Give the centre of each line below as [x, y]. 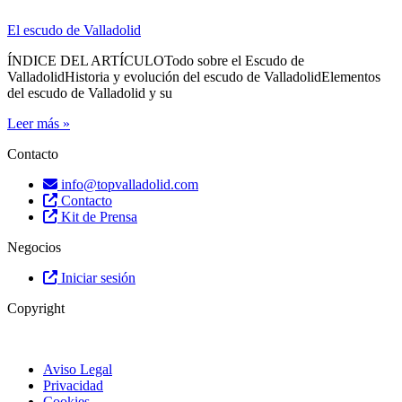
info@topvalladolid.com [130, 185]
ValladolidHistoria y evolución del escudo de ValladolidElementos [194, 77]
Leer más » [39, 124]
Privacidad [73, 386]
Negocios [34, 248]
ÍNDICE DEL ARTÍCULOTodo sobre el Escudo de [156, 61]
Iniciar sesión [98, 278]
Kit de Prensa [99, 217]
